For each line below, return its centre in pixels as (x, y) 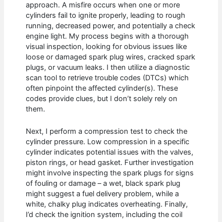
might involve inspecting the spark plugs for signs (110, 173)
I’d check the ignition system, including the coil (104, 214)
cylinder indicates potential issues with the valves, (110, 152)
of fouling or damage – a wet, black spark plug (103, 183)
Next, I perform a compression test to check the (107, 131)
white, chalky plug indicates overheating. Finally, (107, 204)
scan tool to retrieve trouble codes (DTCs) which (108, 78)
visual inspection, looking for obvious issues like (107, 47)
